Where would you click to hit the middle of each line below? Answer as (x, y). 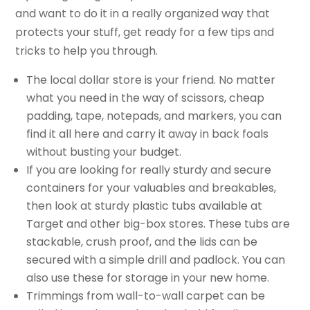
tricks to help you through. (87, 51)
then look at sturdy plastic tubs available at (145, 206)
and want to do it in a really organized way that (143, 13)
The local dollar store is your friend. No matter (151, 80)
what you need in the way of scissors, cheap (146, 98)
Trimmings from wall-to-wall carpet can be (146, 295)
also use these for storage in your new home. (148, 277)
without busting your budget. (104, 152)
